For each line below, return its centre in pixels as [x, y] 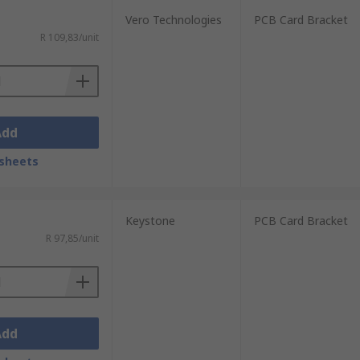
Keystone [150, 221]
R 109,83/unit [69, 37]
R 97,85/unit [72, 238]
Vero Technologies [173, 20]
